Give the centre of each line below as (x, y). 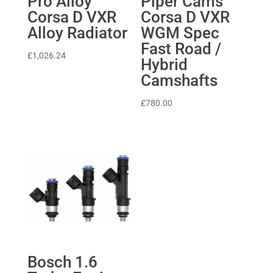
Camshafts (179, 81)
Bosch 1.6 (62, 262)
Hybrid (165, 65)
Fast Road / (181, 49)
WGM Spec (180, 33)
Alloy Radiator (77, 33)
